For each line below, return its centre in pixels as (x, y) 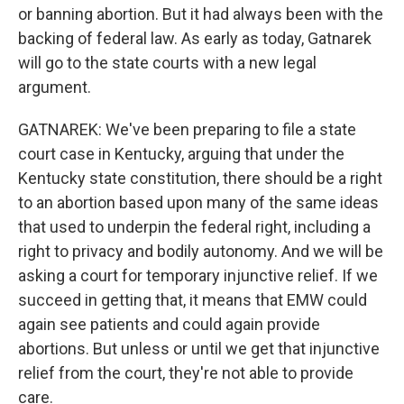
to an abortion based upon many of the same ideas (198, 202)
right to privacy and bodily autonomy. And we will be (201, 251)
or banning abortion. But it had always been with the (201, 14)
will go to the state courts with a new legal (167, 63)
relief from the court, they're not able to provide (186, 373)
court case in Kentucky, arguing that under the (181, 154)
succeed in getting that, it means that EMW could (193, 300)
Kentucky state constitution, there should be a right (200, 178)
